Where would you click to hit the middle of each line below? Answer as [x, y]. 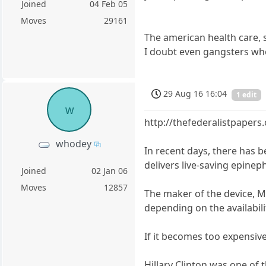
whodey [73, 143]
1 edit [247, 94]
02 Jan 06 [110, 171]
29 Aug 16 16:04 [195, 94]
